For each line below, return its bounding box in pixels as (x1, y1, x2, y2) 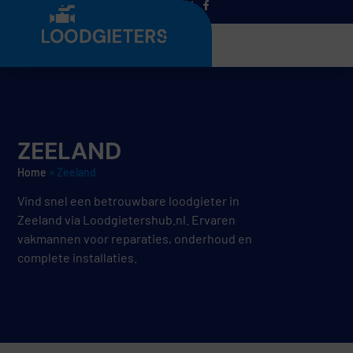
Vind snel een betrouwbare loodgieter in (17, 193, 240, 209)
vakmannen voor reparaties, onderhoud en (17, 231, 253, 247)
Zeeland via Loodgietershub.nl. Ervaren (17, 212, 236, 228)
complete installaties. (17, 250, 138, 266)
